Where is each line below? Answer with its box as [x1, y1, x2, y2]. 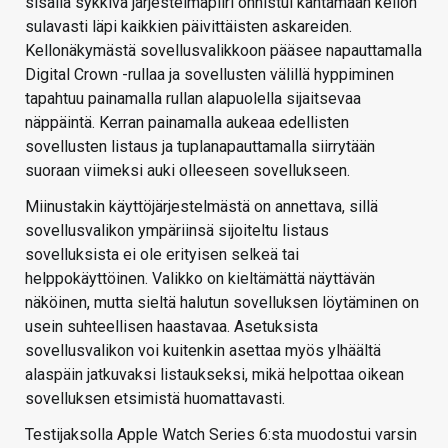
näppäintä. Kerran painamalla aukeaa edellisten [25, 112, 349, 132]
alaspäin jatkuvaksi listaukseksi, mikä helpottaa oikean [25, 364, 404, 384]
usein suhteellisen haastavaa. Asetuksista [25, 316, 318, 336]
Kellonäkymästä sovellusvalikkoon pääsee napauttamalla [25, 40, 422, 60]
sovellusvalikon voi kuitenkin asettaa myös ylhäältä [25, 340, 381, 360]
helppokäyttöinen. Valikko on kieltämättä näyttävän [25, 268, 375, 288]
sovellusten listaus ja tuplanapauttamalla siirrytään [25, 136, 375, 156]
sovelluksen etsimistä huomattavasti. [25, 388, 285, 408]
